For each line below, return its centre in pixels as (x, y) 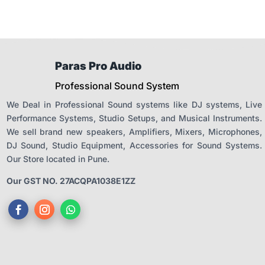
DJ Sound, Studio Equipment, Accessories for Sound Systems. (134, 145)
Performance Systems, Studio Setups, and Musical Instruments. (134, 118)
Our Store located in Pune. (58, 159)
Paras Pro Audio (98, 65)
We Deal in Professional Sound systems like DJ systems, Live (134, 104)
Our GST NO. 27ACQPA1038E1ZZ (71, 180)
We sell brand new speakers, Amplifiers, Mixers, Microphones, (134, 131)
